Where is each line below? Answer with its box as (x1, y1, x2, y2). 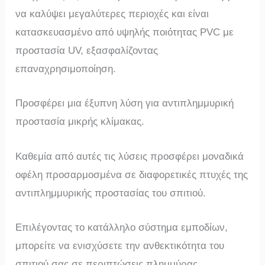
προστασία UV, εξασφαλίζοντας (15, 45, 159, 57)
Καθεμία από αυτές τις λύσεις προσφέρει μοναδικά (15, 150, 244, 162)
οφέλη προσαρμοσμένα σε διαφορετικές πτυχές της (15, 169, 248, 180)
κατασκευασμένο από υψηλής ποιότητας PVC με (15, 27, 234, 38)
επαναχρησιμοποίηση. (15, 63, 117, 75)
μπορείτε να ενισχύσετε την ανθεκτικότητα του (15, 240, 225, 251)
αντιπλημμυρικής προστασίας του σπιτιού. (15, 187, 206, 199)
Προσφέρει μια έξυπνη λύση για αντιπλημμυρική (15, 98, 234, 109)
